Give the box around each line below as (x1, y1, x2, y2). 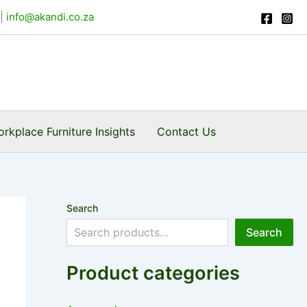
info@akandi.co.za (3, 10, 94, 23)
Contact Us (156, 125, 216, 138)
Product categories (66, 262, 240, 284)
